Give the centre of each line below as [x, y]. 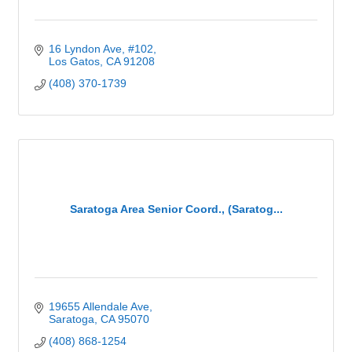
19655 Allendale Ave [99, 306]
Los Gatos [74, 61]
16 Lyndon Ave [85, 49]
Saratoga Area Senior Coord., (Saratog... [176, 209]
